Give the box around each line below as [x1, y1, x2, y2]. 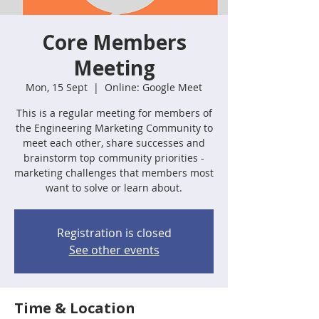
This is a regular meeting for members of [16, 106, 212, 120]
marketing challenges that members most [14, 166, 214, 179]
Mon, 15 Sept [26, 80, 88, 94]
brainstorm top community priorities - [23, 151, 204, 164]
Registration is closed [56, 225, 172, 241]
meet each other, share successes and [23, 136, 205, 150]
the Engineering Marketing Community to [15, 121, 213, 135]
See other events [68, 242, 159, 258]
